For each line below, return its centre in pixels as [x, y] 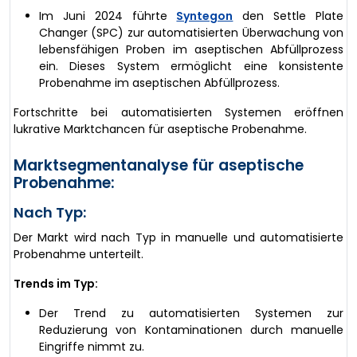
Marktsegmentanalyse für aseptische [159, 165]
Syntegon [205, 16]
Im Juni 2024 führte [108, 16]
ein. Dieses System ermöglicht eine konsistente [191, 66]
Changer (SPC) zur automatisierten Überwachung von [191, 32]
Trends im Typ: [56, 283]
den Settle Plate [288, 16]
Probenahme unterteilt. [78, 254]
